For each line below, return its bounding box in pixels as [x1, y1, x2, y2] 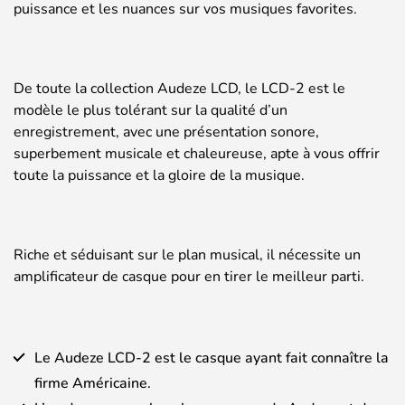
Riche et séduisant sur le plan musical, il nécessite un [14, 245, 361, 266]
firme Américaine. [34, 373, 151, 394]
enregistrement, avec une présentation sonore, [14, 122, 319, 143]
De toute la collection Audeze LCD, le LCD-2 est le [14, 79, 345, 99]
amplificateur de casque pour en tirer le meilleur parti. [14, 267, 364, 287]
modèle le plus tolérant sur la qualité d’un [14, 100, 287, 121]
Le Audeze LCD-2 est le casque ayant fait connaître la [34, 348, 389, 369]
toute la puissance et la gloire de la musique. [14, 165, 305, 186]
